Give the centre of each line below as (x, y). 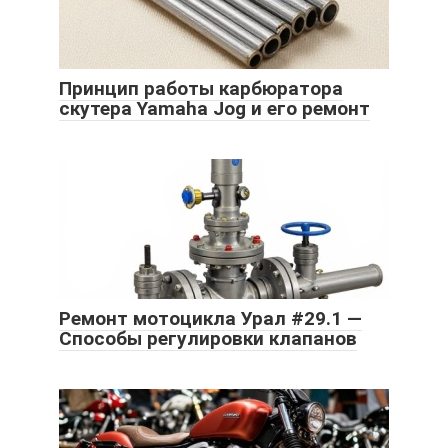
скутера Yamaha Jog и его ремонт (214, 109)
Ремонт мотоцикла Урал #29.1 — (210, 319)
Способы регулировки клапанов (208, 339)
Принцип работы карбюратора (201, 89)
